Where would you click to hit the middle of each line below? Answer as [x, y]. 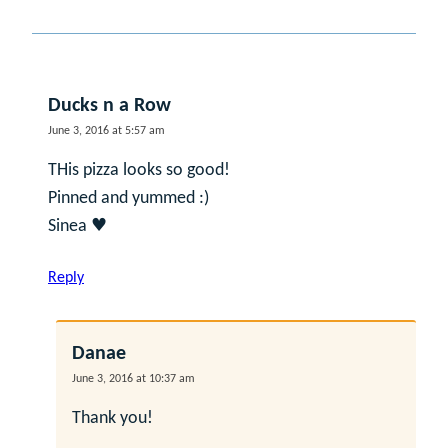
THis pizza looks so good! [139, 170]
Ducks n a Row [109, 105]
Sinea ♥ [77, 226]
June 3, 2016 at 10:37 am [133, 378]
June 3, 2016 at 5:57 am [106, 130]
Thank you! [112, 418]
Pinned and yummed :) [128, 198]
